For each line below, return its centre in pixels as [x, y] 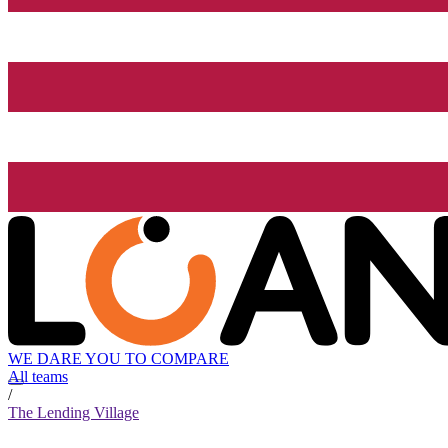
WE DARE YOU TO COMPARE [118, 359]
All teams [38, 377]
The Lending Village [73, 413]
